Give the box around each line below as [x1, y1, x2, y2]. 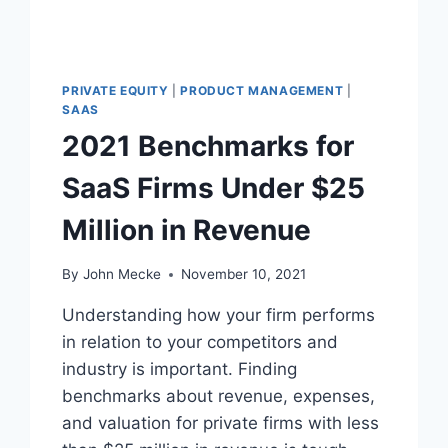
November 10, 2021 [180, 266, 306, 283]
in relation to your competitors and [62, 332, 339, 353]
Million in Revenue [62, 212, 312, 247]
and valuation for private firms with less [62, 413, 380, 434]
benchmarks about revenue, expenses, [62, 386, 376, 407]
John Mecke [82, 266, 161, 283]
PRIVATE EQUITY [62, 82, 169, 98]
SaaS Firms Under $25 [62, 170, 366, 205]
